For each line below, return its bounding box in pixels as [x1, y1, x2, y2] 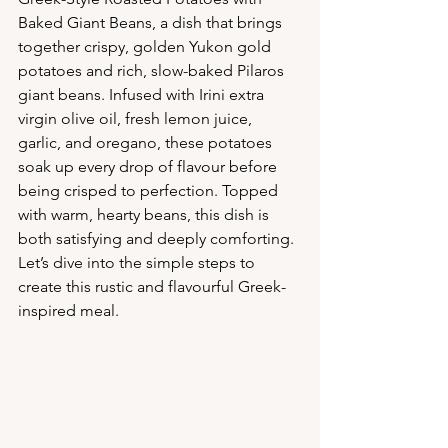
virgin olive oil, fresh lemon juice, [18, 109, 256, 128]
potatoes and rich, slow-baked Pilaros [18, 61, 288, 80]
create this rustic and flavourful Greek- [18, 277, 286, 296]
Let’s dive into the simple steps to [18, 253, 259, 272]
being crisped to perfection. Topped [18, 181, 282, 200]
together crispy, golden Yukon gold [18, 37, 275, 56]
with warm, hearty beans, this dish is [18, 205, 273, 224]
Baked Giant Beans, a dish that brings [18, 13, 286, 32]
